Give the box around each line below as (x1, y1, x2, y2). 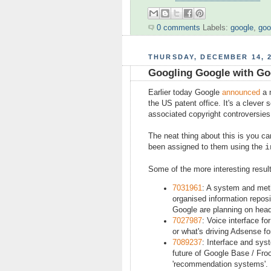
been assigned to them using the (148, 143, 265, 152)
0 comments (157, 23, 200, 32)
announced (222, 88, 260, 97)
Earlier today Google (148, 88, 222, 97)
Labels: (203, 23, 230, 32)
